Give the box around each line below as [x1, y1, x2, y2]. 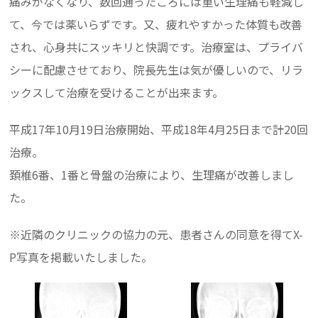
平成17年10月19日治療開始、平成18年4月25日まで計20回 [9, 120, 309, 138]
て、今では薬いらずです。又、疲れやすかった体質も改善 [9, 15, 303, 33]
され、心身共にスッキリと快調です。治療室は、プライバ [9, 38, 304, 55]
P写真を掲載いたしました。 [9, 248, 153, 265]
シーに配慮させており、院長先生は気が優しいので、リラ [9, 60, 304, 78]
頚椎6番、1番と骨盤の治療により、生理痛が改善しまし [9, 165, 295, 183]
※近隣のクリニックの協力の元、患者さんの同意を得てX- [9, 225, 304, 243]
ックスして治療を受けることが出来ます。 [9, 83, 224, 101]
